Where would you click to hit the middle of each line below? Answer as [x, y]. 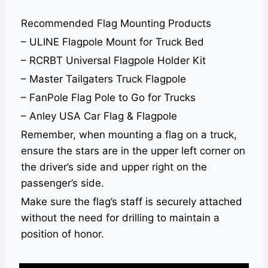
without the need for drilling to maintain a [120, 218]
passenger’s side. [63, 183]
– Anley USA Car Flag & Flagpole [99, 116]
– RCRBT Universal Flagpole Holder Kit [113, 61]
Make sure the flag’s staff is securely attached [132, 202]
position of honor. [63, 234]
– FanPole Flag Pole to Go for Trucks [108, 98]
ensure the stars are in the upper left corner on [133, 151]
